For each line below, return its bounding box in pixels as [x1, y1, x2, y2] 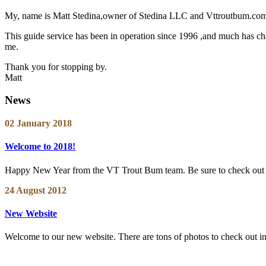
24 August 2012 [5, 185, 66, 195]
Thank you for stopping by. [5, 61, 107, 72]
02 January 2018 [5, 118, 72, 128]
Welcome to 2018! [5, 141, 75, 152]
